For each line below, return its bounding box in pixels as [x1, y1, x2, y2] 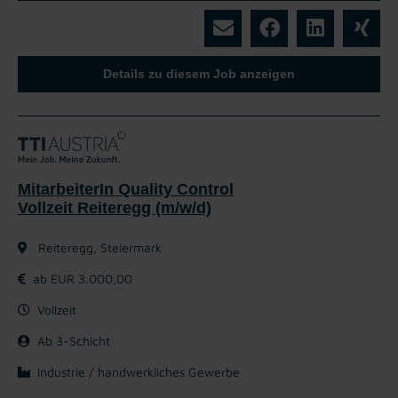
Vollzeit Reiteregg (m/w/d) [18, 198, 211, 217]
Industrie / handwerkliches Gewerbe [37, 363, 240, 379]
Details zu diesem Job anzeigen [103, 66, 295, 81]
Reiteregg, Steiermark [35, 239, 162, 255]
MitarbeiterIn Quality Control [18, 179, 234, 198]
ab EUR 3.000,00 [33, 270, 132, 286]
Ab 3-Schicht [37, 332, 110, 348]
